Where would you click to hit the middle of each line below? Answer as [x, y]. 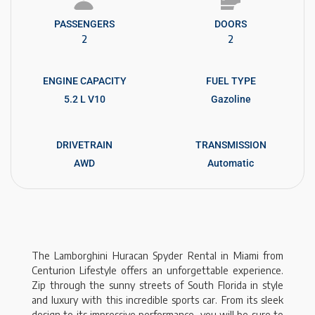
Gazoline [231, 99]
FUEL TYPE [231, 81]
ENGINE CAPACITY [84, 81]
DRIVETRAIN [84, 145]
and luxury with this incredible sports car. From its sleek [157, 300]
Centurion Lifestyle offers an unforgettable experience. [157, 271]
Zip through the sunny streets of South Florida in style [157, 285]
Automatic [231, 163]
